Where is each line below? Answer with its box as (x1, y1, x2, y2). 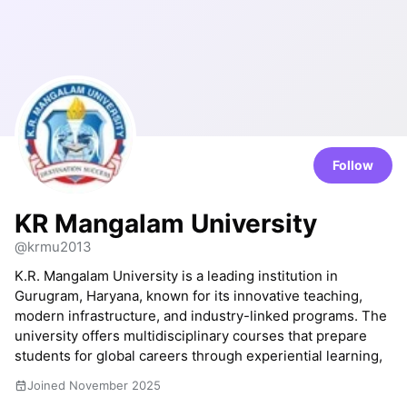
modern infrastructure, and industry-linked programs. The (15, 307, 387, 324)
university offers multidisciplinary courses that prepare (15, 327, 367, 344)
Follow (333, 157, 373, 173)
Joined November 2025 (27, 378, 161, 392)
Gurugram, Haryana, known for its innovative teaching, (15, 287, 362, 304)
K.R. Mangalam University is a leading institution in (15, 267, 338, 284)
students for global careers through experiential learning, (15, 347, 382, 364)
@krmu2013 (15, 238, 92, 255)
